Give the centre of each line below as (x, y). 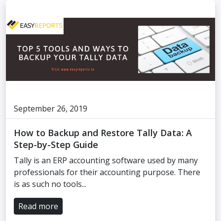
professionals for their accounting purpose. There (107, 172)
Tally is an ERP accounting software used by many (106, 160)
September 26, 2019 (51, 109)
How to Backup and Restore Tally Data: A (103, 133)
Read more (38, 206)
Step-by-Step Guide (56, 145)
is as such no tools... (50, 184)
